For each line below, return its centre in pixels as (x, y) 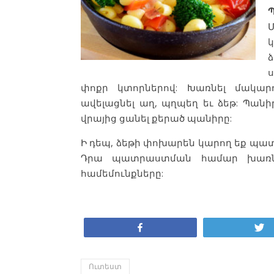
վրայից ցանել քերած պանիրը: (156, 118)
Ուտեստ (105, 266)
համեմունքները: (122, 173)
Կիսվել (168, 227)
